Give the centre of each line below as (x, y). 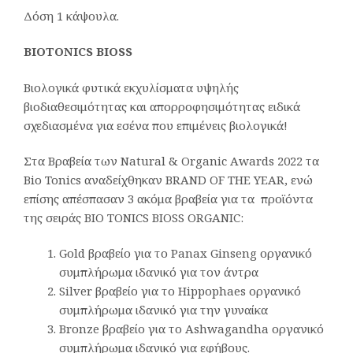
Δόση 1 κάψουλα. (71, 16)
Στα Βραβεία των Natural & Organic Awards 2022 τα (171, 160)
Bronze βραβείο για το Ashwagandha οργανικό (191, 329)
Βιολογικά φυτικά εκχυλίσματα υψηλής (131, 87)
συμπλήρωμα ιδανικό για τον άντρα (159, 272)
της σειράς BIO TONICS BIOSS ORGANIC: (134, 217)
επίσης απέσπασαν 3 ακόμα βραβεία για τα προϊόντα (168, 198)
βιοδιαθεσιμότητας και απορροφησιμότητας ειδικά (162, 106)
